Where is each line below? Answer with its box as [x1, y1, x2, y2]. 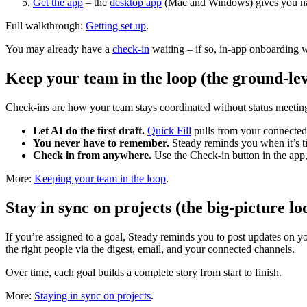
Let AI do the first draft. [33, 125, 145, 137]
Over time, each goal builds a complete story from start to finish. [5, 266, 282, 278]
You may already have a [5, 43, 112, 56]
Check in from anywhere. [33, 149, 151, 162]
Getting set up [86, 20, 146, 32]
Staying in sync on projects [34, 289, 151, 302]
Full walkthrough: [5, 20, 86, 32]
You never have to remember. [33, 137, 169, 149]
